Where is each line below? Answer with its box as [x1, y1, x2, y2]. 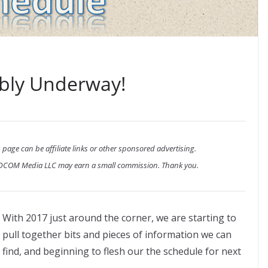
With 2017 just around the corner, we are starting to [2, 211, 236, 224]
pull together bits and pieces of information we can [2, 227, 232, 241]
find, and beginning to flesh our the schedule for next [2, 244, 241, 258]
